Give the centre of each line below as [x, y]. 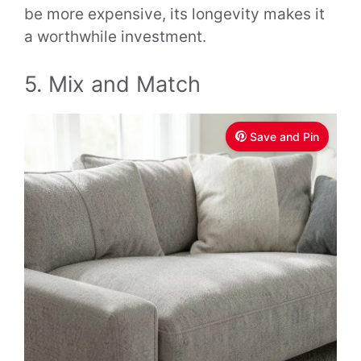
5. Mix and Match [112, 84]
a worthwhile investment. [115, 37]
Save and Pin [284, 136]
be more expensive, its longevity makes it [174, 15]
